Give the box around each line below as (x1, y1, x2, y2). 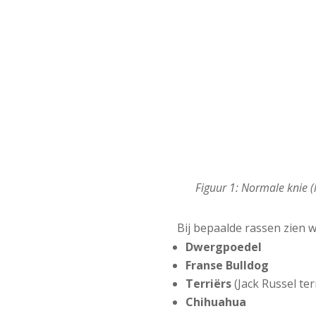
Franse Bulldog (185, 257, 269, 274)
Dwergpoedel (185, 239, 262, 255)
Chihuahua (185, 294, 246, 310)
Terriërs (185, 276, 231, 292)
